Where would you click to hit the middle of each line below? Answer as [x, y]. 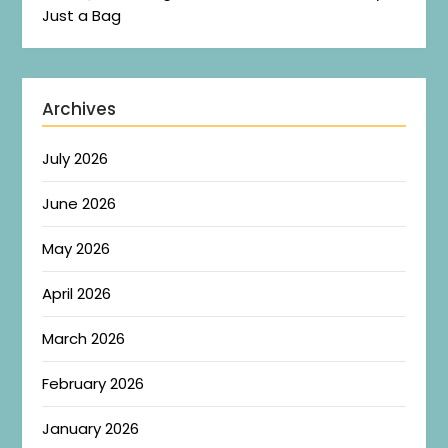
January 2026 [91, 429]
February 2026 [93, 384]
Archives [79, 109]
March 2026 [84, 339]
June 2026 [79, 204]
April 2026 [77, 294]
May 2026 [76, 249]
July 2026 [75, 159]
